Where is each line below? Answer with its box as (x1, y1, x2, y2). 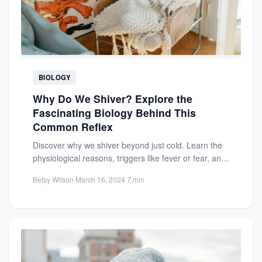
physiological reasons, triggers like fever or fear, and (33, 152, 226, 164)
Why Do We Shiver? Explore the (33, 91, 192, 106)
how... (33, 165, 54, 177)
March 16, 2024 (75, 174, 125, 185)
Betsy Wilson (33, 174, 74, 185)
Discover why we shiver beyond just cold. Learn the (33, 139, 222, 151)
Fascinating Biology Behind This (33, 105, 196, 120)
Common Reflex (33, 119, 113, 135)
